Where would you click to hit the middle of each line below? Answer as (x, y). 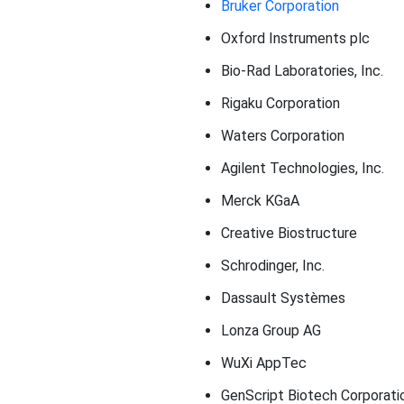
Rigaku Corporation (280, 103)
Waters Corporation (282, 135)
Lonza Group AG (271, 330)
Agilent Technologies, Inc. (302, 168)
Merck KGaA (260, 200)
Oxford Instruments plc (295, 38)
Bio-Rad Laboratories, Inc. (302, 70)
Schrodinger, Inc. (272, 265)
